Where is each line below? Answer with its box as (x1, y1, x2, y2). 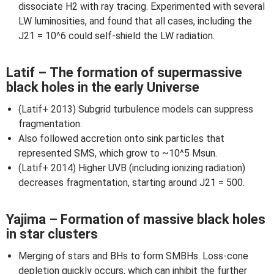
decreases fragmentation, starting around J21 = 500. (18, 177, 245, 188)
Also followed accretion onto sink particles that (18, 133, 224, 144)
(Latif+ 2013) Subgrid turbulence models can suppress (18, 103, 253, 115)
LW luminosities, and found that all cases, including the (18, 15, 252, 27)
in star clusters (6, 226, 98, 242)
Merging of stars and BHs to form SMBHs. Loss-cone (18, 250, 248, 262)
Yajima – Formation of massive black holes (6, 212, 265, 227)
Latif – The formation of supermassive (6, 65, 242, 80)
